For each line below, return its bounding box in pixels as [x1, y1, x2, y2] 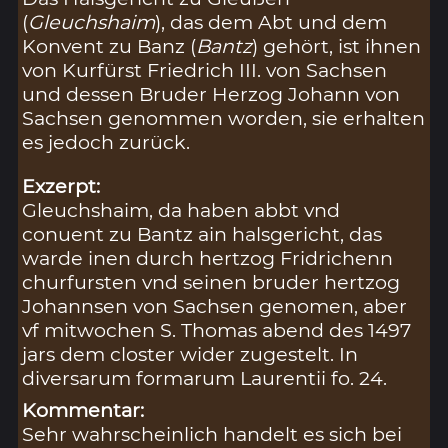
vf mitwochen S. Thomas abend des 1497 [22, 318, 412, 343]
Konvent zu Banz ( [22, 34, 197, 59]
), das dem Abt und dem [155, 10, 388, 35]
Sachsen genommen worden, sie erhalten [22, 106, 426, 131]
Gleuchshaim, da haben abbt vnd [22, 198, 341, 223]
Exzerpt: [22, 174, 101, 199]
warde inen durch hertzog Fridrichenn [22, 246, 394, 271]
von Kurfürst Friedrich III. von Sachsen [22, 58, 388, 83]
